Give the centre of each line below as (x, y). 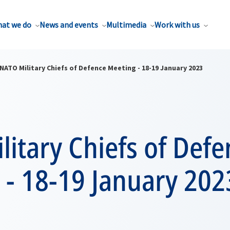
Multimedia (126, 25)
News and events (69, 25)
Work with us (177, 25)
